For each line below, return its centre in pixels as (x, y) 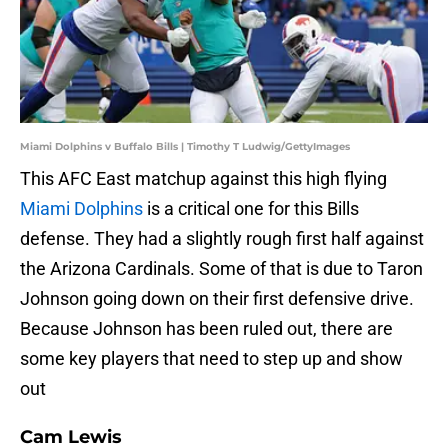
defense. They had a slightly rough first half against (222, 239)
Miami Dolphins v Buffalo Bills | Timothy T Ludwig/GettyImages (185, 147)
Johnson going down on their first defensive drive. (217, 299)
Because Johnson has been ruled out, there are (206, 329)
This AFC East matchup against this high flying (203, 179)
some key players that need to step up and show (211, 359)
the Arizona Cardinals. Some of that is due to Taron (221, 269)
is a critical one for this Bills (251, 209)
